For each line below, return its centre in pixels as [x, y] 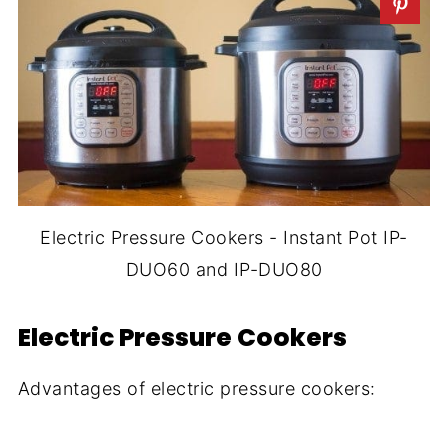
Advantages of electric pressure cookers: [196, 389]
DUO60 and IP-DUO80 [224, 270]
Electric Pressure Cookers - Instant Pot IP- [224, 238]
